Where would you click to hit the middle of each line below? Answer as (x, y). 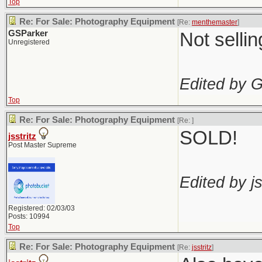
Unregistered (29, 42)
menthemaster (215, 22)
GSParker (28, 33)
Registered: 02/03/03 (42, 208)
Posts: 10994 (29, 216)
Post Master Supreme (42, 145)
